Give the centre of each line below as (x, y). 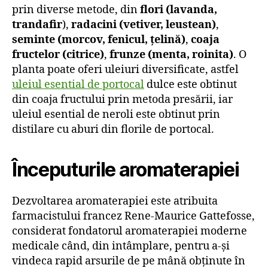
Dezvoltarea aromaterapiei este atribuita (115, 201)
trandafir (37, 25)
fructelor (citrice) (58, 54)
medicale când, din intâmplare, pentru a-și (121, 246)
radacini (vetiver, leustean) (144, 25)
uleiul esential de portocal (78, 84)
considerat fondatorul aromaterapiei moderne (130, 231)
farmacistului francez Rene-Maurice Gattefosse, (133, 216)
